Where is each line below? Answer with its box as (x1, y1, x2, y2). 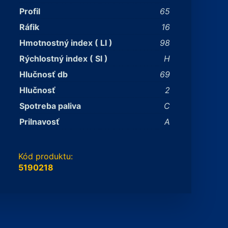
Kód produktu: (18, 151, 73, 161)
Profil (19, 6, 40, 16)
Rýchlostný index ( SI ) (19, 53, 108, 64)
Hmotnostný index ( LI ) (19, 38, 112, 48)
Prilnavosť (19, 117, 60, 127)
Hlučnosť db (19, 69, 68, 79)
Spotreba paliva (19, 101, 81, 111)
